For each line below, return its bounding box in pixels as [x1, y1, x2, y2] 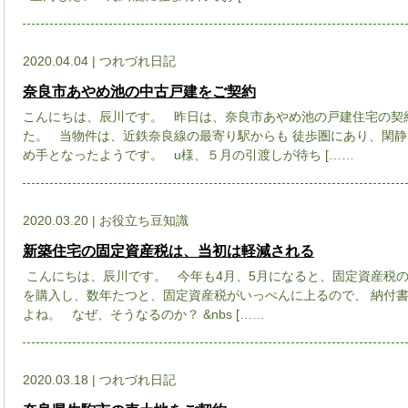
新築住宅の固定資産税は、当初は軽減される [23, 242, 314, 259]
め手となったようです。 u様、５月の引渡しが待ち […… [23, 147, 354, 162]
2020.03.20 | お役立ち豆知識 [23, 213, 189, 228]
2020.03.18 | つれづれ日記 [23, 372, 176, 387]
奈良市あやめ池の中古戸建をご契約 [23, 83, 256, 99]
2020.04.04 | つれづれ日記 [23, 54, 176, 68]
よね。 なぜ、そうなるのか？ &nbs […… [23, 306, 265, 321]
